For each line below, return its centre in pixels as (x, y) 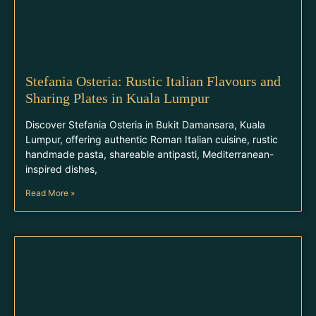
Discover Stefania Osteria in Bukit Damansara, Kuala (145, 124)
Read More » (50, 193)
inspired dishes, (61, 169)
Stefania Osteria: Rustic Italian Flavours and (153, 81)
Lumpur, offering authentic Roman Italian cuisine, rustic (152, 139)
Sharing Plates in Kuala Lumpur (117, 98)
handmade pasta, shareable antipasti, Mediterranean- (150, 154)
